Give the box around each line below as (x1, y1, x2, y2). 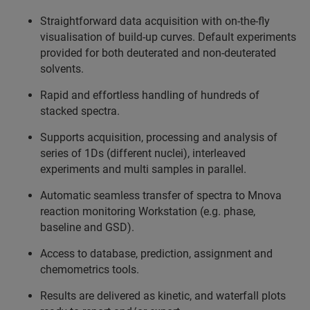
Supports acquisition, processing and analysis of (40, 131, 277, 145)
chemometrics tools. (40, 263, 139, 277)
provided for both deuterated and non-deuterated (40, 46, 276, 60)
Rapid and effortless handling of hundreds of (40, 89, 259, 102)
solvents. (40, 62, 84, 76)
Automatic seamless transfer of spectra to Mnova (40, 189, 282, 203)
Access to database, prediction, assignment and (40, 247, 273, 261)
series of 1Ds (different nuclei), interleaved (40, 147, 246, 161)
